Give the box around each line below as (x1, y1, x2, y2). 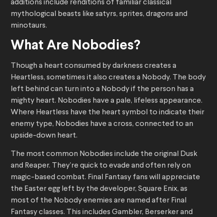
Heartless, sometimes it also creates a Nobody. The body (11, 74, 206, 82)
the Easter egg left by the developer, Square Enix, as (11, 185, 187, 193)
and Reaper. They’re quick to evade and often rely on (11, 162, 191, 170)
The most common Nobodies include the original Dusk (11, 150, 197, 158)
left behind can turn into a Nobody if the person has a (11, 85, 194, 93)
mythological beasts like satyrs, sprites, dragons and (11, 10, 187, 18)
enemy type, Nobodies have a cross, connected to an (11, 120, 193, 128)
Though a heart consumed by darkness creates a (11, 62, 176, 70)
